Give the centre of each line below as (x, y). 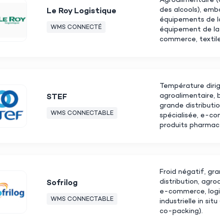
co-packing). (181, 211)
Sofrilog (62, 184)
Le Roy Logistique (82, 12)
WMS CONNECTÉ (76, 28)
